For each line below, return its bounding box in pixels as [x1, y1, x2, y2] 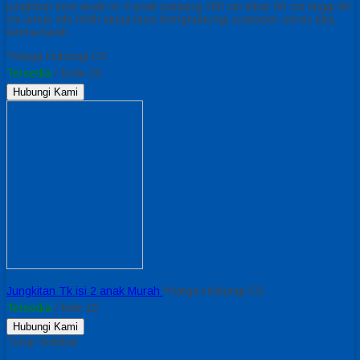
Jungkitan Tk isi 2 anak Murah [6, 284, 163, 297]
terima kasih [6, 25, 68, 39]
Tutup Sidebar [6, 334, 79, 348]
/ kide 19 [51, 301, 98, 314]
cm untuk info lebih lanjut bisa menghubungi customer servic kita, [6, 12, 337, 26]
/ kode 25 [51, 66, 102, 80]
